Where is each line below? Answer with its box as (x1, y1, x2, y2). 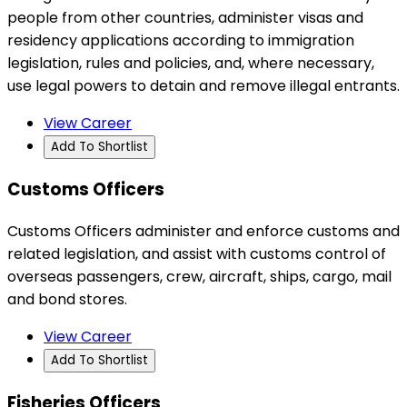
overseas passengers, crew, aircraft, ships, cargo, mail (7, 265, 392, 287)
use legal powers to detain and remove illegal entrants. (7, 75, 400, 97)
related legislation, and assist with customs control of (7, 243, 386, 264)
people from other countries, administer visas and (7, 7, 363, 29)
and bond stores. (7, 288, 127, 310)
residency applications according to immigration (7, 30, 354, 52)
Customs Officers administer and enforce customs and (7, 220, 400, 242)
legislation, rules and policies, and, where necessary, (7, 53, 374, 74)
